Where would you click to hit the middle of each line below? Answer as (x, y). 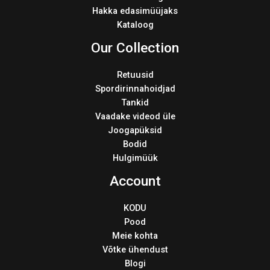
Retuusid (135, 74)
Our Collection (135, 48)
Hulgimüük (135, 158)
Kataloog (135, 24)
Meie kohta (135, 235)
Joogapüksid (135, 130)
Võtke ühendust (135, 249)
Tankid (135, 102)
